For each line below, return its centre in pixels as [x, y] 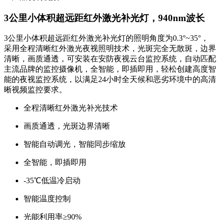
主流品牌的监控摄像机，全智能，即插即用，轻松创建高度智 [110, 69]
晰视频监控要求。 [35, 90]
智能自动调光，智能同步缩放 [75, 144]
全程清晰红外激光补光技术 [71, 108]
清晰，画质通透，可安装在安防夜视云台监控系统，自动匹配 [110, 59]
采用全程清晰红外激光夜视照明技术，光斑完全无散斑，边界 [110, 49]
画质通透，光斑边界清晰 [67, 126]
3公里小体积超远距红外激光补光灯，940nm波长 [104, 18]
